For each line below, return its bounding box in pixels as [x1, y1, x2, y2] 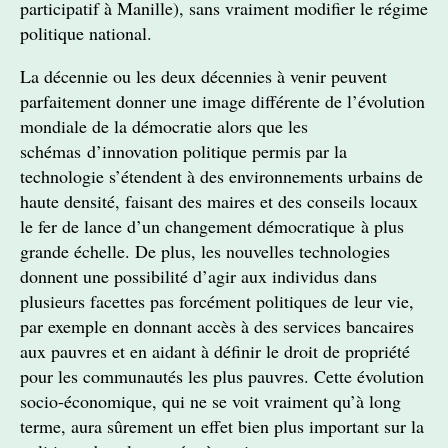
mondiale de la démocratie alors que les [20, 114, 308, 138]
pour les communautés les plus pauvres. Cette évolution [20, 364, 424, 388]
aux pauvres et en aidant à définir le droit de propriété [20, 339, 410, 363]
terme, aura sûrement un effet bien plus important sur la [20, 414, 424, 438]
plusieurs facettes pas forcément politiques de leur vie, [20, 289, 414, 313]
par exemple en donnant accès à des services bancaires [20, 314, 414, 338]
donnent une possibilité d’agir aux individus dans [20, 264, 377, 288]
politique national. [20, 21, 152, 45]
